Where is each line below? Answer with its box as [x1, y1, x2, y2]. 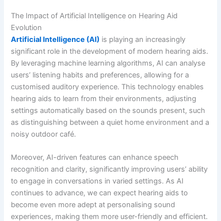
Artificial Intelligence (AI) [11, 35, 100, 44]
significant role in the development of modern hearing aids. [11, 47, 209, 56]
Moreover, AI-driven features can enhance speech [11, 153, 179, 162]
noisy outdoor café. [11, 130, 76, 139]
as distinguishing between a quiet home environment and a [11, 118, 210, 127]
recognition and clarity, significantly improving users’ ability [11, 165, 208, 174]
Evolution [11, 23, 42, 33]
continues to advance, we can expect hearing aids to [11, 188, 188, 198]
